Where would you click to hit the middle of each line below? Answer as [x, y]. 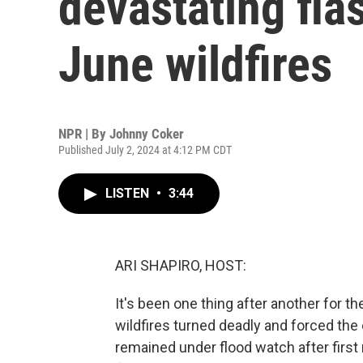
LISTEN [129, 193]
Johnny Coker [147, 134]
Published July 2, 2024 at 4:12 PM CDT [145, 150]
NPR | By [84, 134]
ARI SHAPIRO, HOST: [181, 265]
